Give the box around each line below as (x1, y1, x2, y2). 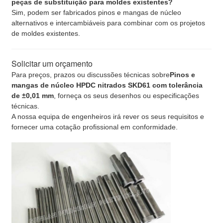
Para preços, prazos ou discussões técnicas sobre (11, 70, 170, 79)
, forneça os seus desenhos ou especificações (54, 91, 199, 100)
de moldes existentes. (11, 29, 80, 37)
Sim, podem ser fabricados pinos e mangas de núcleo (11, 8, 181, 16)
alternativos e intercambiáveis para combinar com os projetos (11, 18, 205, 27)
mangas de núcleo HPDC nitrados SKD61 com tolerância (11, 81, 203, 89)
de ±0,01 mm (11, 91, 54, 100)
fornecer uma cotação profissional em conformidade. (11, 122, 178, 131)
